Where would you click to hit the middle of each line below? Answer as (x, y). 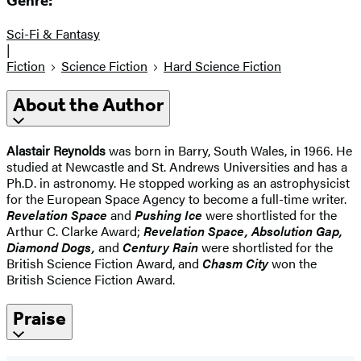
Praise (39, 318)
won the (294, 263)
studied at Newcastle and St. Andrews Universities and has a (177, 166)
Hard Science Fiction (222, 66)
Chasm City (237, 263)
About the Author (88, 105)
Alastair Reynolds (56, 150)
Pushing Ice (170, 214)
